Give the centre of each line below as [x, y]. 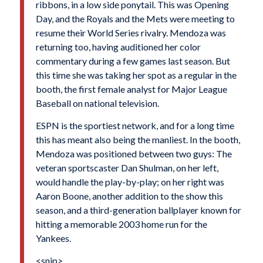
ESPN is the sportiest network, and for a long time [135, 126]
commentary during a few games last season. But [133, 61]
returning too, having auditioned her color [118, 47]
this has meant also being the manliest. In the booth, [138, 140]
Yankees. [53, 238]
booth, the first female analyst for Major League [131, 89]
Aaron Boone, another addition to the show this [129, 196]
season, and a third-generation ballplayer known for [138, 210]
